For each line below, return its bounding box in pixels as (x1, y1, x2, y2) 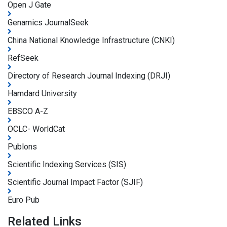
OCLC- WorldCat (8, 124, 65, 134)
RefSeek (8, 53, 39, 63)
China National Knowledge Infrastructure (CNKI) (8, 35, 175, 46)
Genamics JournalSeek (8, 18, 89, 28)
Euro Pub (8, 195, 40, 205)
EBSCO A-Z (8, 106, 48, 117)
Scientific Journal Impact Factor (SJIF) (8, 177, 143, 187)
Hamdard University (8, 89, 77, 99)
